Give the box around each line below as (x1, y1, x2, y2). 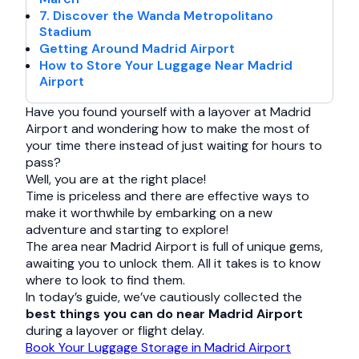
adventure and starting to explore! (26, 221, 228, 238)
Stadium (39, 23, 91, 40)
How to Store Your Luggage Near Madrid (39, 57, 292, 74)
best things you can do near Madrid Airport (26, 305, 303, 322)
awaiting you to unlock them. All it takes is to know (26, 255, 321, 272)
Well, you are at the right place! (26, 171, 206, 188)
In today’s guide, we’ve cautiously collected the (26, 288, 302, 305)
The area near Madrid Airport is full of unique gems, (26, 238, 323, 255)
